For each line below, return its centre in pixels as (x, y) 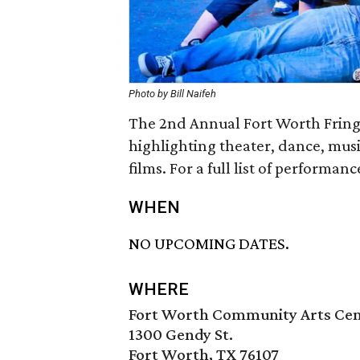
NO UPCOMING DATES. (209, 244)
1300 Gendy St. (181, 335)
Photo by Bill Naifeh (172, 94)
